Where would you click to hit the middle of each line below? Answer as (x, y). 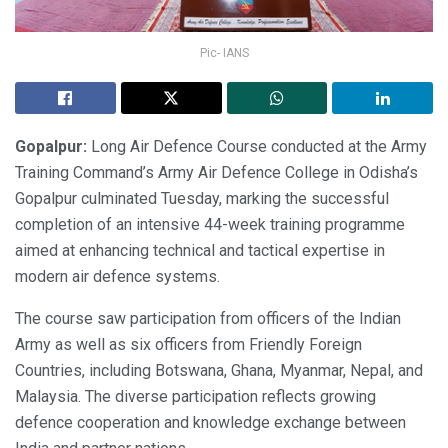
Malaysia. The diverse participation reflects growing (195, 397)
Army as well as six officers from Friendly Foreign (188, 345)
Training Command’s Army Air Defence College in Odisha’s (216, 173)
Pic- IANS (224, 53)
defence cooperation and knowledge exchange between (210, 423)
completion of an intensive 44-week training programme (210, 225)
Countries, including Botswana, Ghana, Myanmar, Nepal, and (219, 371)
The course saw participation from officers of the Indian (208, 319)
